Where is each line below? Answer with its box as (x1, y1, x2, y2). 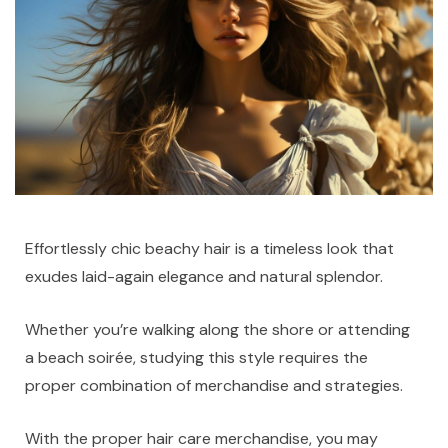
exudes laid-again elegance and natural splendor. (25, 265, 383, 287)
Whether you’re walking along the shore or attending (25, 318, 410, 340)
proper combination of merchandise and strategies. (25, 374, 407, 396)
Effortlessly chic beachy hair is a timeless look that (25, 237, 394, 259)
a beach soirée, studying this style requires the (25, 346, 368, 368)
